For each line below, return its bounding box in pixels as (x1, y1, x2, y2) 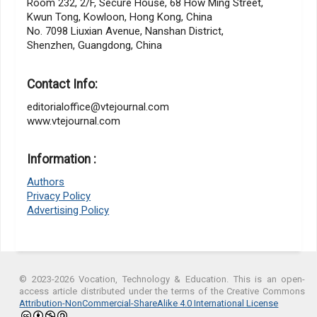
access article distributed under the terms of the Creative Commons (19, 286, 306, 297)
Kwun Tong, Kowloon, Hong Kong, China (27, 11, 213, 24)
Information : (27, 152, 97, 167)
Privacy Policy (27, 190, 91, 203)
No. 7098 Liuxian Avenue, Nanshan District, (27, 25, 224, 38)
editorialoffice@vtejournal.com (27, 100, 170, 113)
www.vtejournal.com (27, 114, 121, 127)
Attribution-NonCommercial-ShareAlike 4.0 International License (19, 298, 279, 309)
